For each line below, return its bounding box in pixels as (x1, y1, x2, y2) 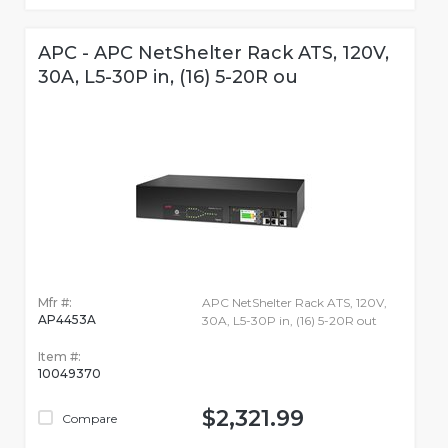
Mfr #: (38, 295, 72, 311)
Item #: (38, 349, 81, 365)
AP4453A (38, 312, 96, 328)
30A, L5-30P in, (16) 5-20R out (201, 313, 377, 329)
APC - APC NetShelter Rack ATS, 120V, (38, 42, 389, 65)
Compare (59, 411, 117, 427)
